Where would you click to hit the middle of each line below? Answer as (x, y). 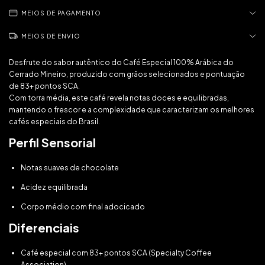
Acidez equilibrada (54, 187)
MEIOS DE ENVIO (51, 36)
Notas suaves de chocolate (70, 168)
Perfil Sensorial (52, 142)
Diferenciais (44, 227)
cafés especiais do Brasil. (54, 122)
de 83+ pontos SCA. (44, 86)
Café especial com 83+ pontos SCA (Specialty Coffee (116, 253)
